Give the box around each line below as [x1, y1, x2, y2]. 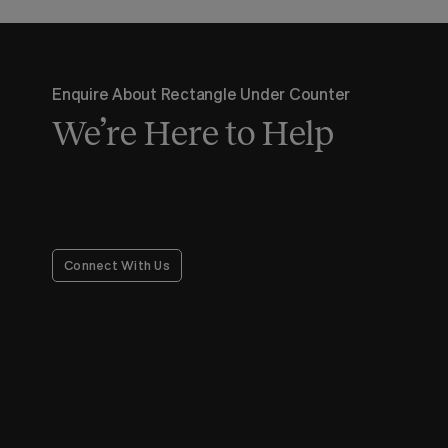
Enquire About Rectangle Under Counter [52, 83, 351, 104]
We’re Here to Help [52, 113, 335, 152]
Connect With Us [64, 256, 170, 273]
